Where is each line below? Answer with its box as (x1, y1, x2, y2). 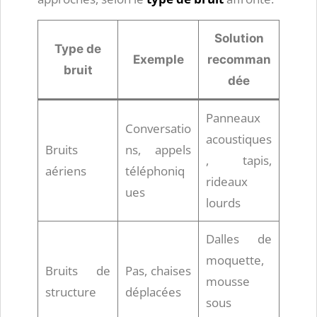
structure (45, 284, 96, 300)
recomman (207, 52, 271, 67)
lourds (206, 195, 241, 211)
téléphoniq (125, 163, 185, 179)
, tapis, (206, 152, 272, 168)
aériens (45, 163, 86, 179)
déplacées (125, 284, 181, 300)
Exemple (132, 52, 184, 67)
